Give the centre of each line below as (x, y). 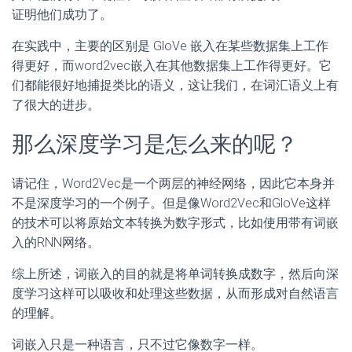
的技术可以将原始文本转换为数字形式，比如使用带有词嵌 (175, 222)
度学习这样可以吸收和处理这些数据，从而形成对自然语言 (175, 293)
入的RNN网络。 (56, 242)
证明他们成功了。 (62, 14)
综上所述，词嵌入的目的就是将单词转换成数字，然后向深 (175, 273)
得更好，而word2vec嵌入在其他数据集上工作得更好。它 (172, 65)
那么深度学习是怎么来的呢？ (155, 144)
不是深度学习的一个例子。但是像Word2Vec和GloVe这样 (171, 203)
